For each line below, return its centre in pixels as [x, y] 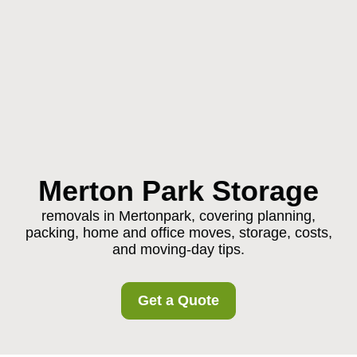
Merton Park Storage [178, 191]
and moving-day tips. [178, 249]
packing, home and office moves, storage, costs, [178, 233]
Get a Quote [178, 300]
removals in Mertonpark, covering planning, [178, 216]
